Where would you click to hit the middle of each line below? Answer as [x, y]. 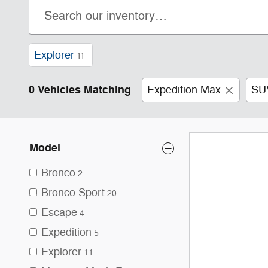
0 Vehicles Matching [80, 90]
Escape [59, 212]
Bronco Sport [73, 193]
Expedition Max [184, 90]
